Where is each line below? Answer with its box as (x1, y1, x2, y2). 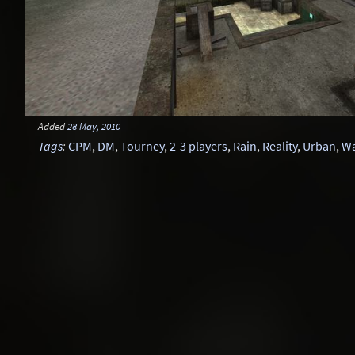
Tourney (120, 138, 164, 154)
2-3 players (170, 138, 227, 154)
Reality (262, 138, 297, 154)
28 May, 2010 (67, 120, 120, 132)
